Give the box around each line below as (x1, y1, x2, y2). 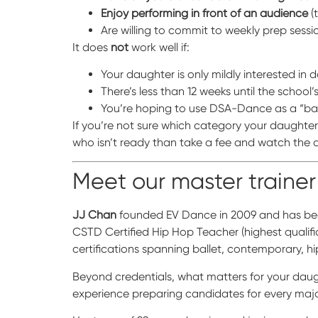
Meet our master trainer (72, 168, 316, 195)
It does (72, 40, 111, 54)
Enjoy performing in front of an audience (101, 6, 308, 20)
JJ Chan (72, 208, 116, 222)
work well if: (128, 40, 190, 54)
